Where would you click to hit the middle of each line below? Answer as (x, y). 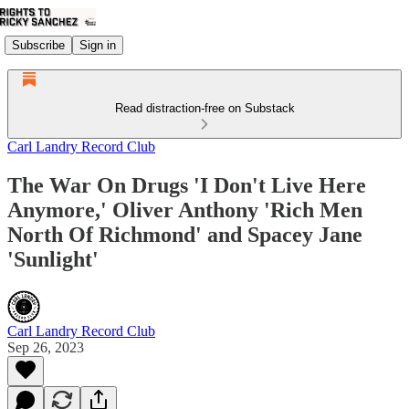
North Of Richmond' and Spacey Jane (185, 234)
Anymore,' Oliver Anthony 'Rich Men (185, 210)
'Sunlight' (53, 259)
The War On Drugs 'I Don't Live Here (187, 185)
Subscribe (38, 45)
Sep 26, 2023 (46, 347)
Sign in (98, 45)
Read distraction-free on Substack (204, 108)
